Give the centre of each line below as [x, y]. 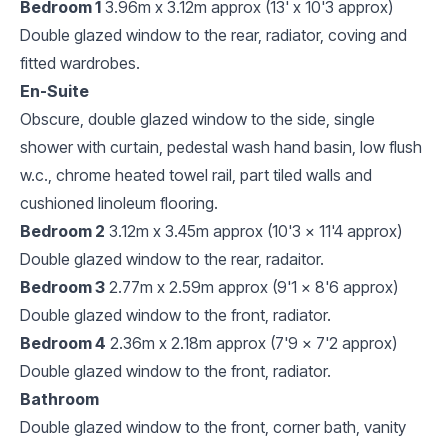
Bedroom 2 [62, 230]
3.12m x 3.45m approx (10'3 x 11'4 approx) [255, 230]
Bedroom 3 [62, 286]
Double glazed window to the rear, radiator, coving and [213, 34]
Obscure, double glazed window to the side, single [197, 118]
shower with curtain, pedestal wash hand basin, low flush [221, 146]
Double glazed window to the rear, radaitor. [172, 258]
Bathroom [59, 398]
